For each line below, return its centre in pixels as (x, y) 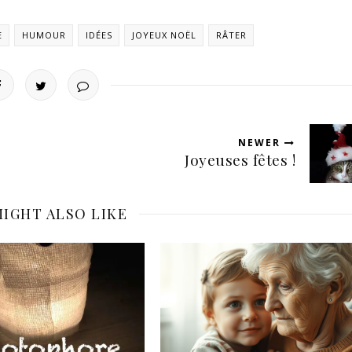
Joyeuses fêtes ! (240, 159)
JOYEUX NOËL (164, 35)
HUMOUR (44, 35)
